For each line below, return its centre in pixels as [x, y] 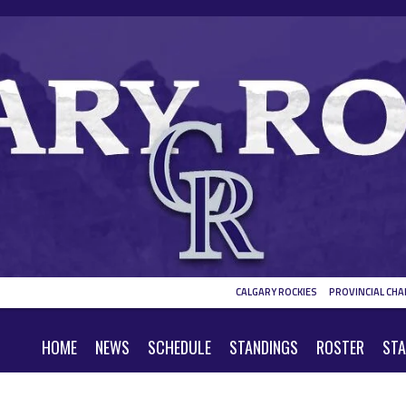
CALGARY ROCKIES [276, 292]
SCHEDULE [179, 348]
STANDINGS [264, 348]
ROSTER [340, 348]
